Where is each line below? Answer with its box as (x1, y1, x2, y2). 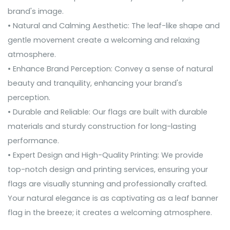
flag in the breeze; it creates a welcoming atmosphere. (8, 207, 212, 218)
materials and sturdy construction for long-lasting (8, 121, 196, 132)
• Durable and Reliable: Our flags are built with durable (8, 107, 207, 118)
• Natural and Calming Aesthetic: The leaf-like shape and (8, 21, 220, 31)
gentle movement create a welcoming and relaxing (8, 35, 200, 46)
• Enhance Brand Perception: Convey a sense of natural (8, 64, 213, 74)
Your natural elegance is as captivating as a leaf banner (8, 193, 218, 204)
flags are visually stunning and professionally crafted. (8, 179, 207, 189)
